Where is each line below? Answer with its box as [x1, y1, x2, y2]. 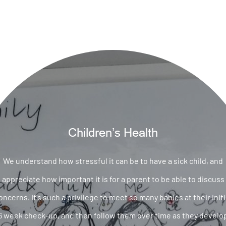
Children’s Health [68, 126, 158, 139]
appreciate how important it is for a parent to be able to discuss [2, 174, 224, 184]
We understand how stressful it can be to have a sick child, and [3, 156, 223, 165]
